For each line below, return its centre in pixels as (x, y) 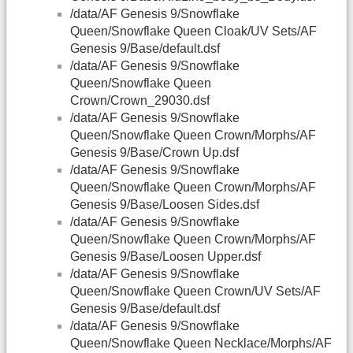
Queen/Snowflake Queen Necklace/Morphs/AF (201, 344)
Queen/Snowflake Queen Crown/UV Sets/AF (195, 292)
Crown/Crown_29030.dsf (140, 101)
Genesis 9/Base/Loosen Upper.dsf (165, 257)
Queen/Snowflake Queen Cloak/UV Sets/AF (193, 32)
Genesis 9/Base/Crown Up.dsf (154, 153)
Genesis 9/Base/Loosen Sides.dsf (165, 205)
